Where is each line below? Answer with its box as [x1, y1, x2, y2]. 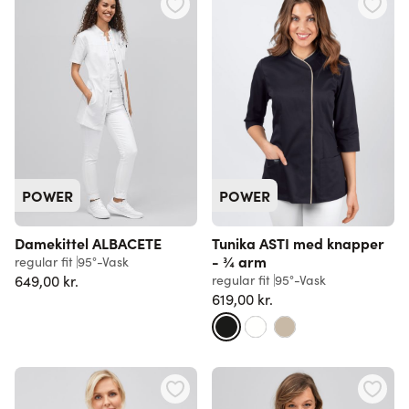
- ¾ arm [212, 250, 267, 271]
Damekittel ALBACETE [15, 232, 162, 253]
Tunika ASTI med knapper [212, 232, 384, 253]
